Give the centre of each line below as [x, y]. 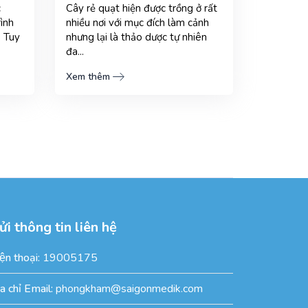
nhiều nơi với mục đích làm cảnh [137, 22]
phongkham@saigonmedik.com [129, 288]
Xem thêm [88, 76]
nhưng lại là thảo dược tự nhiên [136, 37]
